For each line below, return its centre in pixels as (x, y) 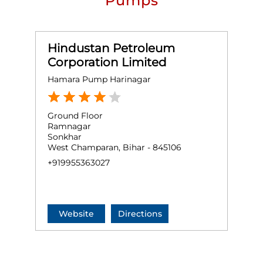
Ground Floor (75, 116)
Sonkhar (65, 137)
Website (76, 214)
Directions (140, 214)
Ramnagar (69, 127)
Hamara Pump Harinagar (99, 80)
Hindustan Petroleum (111, 48)
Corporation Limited (107, 63)
